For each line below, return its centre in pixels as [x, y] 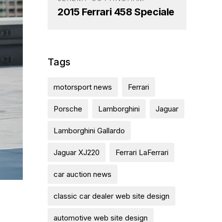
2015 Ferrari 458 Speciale [116, 12]
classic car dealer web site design [111, 196]
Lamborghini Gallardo [89, 130]
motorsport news [83, 87]
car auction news [83, 174]
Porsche [68, 109]
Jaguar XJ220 [77, 152]
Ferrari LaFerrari [142, 152]
